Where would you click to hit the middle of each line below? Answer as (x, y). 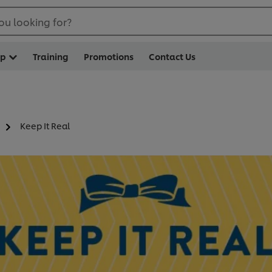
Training (51, 56)
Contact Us (172, 56)
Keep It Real (45, 126)
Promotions (109, 56)
